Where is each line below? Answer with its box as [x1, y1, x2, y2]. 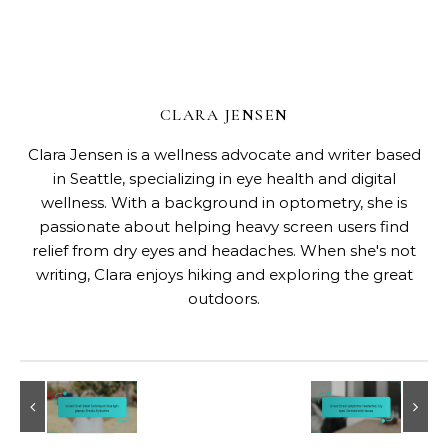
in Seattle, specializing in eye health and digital [52, 168, 396, 188]
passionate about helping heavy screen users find [39, 216, 409, 236]
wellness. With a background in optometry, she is [41, 192, 407, 212]
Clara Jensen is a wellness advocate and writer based [27, 144, 421, 164]
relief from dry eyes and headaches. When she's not [32, 240, 416, 260]
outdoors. [188, 288, 260, 308]
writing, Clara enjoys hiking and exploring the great [35, 264, 413, 284]
